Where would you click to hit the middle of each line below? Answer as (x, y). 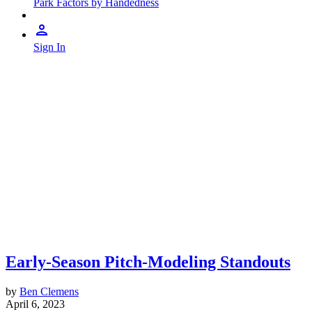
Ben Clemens (49, 291)
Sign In (49, 47)
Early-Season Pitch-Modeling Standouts (148, 262)
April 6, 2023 (35, 304)
